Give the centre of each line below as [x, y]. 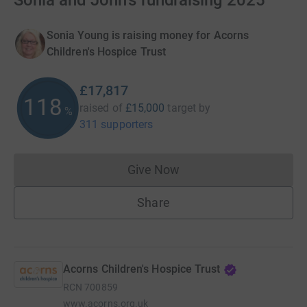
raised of [101, 108]
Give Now [153, 170]
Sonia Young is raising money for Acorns [148, 35]
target [182, 108]
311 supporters [116, 124]
